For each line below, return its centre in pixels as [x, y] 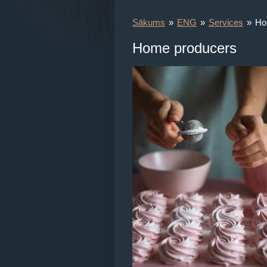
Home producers [184, 48]
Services [226, 22]
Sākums [149, 22]
